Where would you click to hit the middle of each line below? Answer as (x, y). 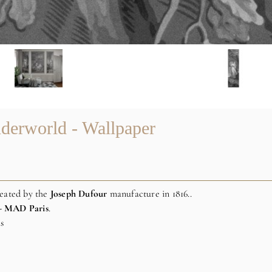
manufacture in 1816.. (150, 194)
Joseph (63, 194)
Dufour (93, 194)
